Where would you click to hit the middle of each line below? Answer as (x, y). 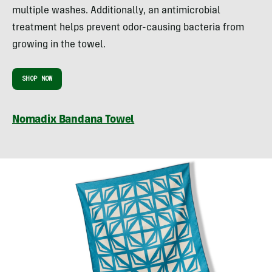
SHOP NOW (37, 79)
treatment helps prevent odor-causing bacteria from (128, 28)
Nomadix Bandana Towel (73, 121)
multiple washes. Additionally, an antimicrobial (116, 11)
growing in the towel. (59, 45)
